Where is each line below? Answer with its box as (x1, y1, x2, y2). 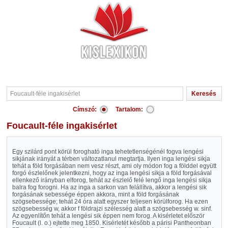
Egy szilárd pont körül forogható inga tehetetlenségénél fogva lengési (12, 148, 204, 155)
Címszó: (73, 106, 97, 113)
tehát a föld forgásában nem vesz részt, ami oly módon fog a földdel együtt (12, 162, 216, 169)
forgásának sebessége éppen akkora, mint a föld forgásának (12, 191, 179, 198)
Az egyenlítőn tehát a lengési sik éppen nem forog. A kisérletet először (12, 212, 205, 219)
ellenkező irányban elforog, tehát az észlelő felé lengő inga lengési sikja (12, 177, 211, 184)
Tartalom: (116, 106, 143, 113)
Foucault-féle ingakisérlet (12, 121, 117, 131)
